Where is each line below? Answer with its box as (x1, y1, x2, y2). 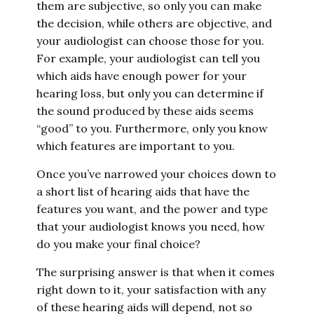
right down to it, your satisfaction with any (36, 282, 266, 296)
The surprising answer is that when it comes (36, 265, 275, 279)
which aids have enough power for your (36, 69, 247, 83)
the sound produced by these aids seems (36, 104, 254, 118)
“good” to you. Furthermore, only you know (36, 121, 268, 135)
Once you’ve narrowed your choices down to (36, 167, 277, 181)
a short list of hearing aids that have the (36, 184, 250, 198)
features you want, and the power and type (36, 202, 268, 216)
